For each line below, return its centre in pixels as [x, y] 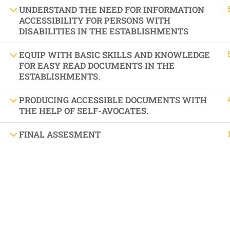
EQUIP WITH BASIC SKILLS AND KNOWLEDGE [114, 55]
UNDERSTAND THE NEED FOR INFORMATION [112, 9]
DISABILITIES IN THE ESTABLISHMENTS [104, 31]
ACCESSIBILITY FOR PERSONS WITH [95, 20]
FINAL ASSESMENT [60, 134]
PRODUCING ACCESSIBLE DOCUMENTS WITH [113, 100]
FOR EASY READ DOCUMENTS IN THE [97, 65]
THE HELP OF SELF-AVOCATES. [84, 111]
